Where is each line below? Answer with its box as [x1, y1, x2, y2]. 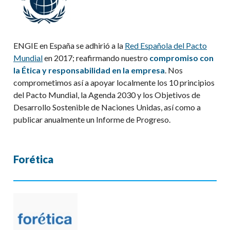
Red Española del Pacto [125, 40, 207, 50]
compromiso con [149, 52, 214, 63]
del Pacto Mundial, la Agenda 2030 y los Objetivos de [13, 89, 200, 100]
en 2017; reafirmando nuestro [43, 52, 149, 63]
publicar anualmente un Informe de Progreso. [13, 114, 170, 124]
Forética [13, 152, 53, 165]
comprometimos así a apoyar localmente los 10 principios [13, 77, 215, 87]
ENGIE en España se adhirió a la [13, 40, 125, 50]
